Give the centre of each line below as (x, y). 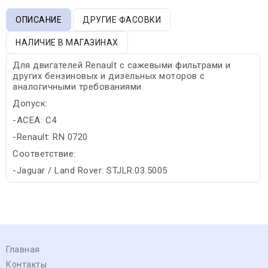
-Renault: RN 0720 (50, 137)
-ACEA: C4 (35, 120)
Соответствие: (44, 153)
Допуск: (30, 103)
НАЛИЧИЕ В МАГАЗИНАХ (67, 42)
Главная (23, 249)
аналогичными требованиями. (78, 86)
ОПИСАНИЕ (39, 19)
